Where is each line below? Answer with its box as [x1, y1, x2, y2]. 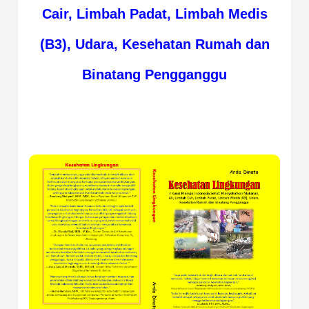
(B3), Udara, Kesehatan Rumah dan [39, 36, 270, 52]
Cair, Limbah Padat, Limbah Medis [41, 6, 268, 21]
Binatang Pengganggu [82, 66, 227, 82]
